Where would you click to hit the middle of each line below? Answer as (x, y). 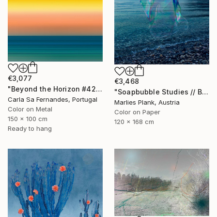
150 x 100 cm (28, 119)
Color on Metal (30, 109)
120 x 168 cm (134, 122)
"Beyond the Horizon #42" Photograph (99, 89)
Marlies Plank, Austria (147, 102)
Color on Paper (137, 112)
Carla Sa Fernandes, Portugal (53, 99)
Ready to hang (30, 128)
